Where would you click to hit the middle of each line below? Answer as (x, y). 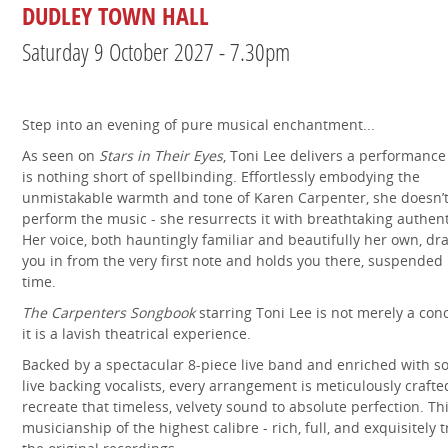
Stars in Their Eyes (161, 155)
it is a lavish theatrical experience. (136, 333)
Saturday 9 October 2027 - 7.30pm (156, 51)
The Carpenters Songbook (110, 312)
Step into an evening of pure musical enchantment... (198, 124)
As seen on (60, 155)
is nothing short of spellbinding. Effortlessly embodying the (221, 176)
